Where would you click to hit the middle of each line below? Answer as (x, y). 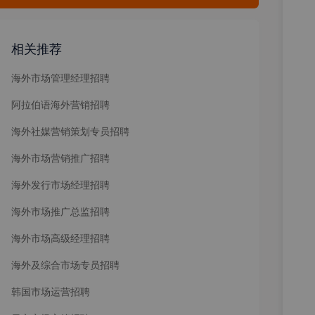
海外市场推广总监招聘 (60, 211)
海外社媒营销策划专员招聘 (70, 131)
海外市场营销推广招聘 (60, 158)
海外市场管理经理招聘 (60, 78)
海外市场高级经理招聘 (60, 238)
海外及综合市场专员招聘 (65, 265)
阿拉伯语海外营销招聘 (60, 104)
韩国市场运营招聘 (51, 291)
